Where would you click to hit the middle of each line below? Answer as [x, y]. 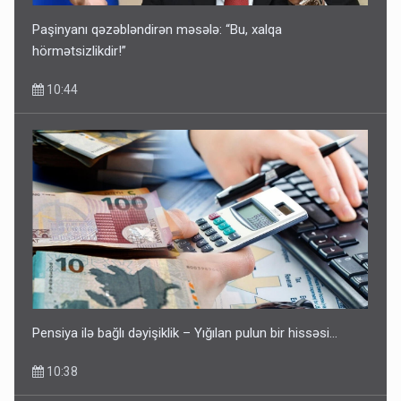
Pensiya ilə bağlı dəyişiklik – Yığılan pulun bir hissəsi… [185, 333]
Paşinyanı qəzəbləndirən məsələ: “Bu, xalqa [158, 29]
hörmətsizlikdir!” [80, 51]
